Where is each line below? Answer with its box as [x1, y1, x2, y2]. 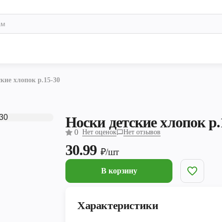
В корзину [101, 166, 137, 175]
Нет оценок [82, 128, 116, 136]
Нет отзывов [123, 128, 161, 136]
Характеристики [77, 199, 159, 212]
